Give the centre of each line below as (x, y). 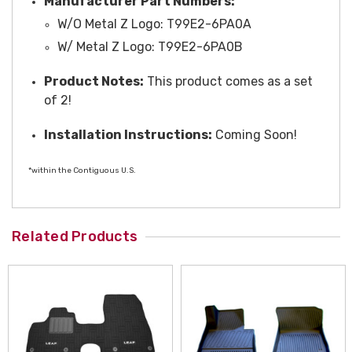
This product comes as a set (228, 82)
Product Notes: (94, 82)
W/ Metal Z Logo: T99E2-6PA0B (150, 47)
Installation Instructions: (128, 135)
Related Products (75, 237)
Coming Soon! (255, 135)
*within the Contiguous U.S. (82, 171)
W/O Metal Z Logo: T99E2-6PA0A (154, 24)
